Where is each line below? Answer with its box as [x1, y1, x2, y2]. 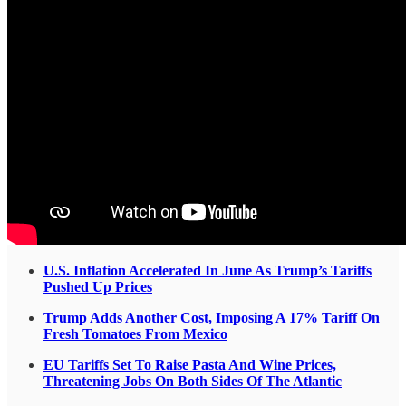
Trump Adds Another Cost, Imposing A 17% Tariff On [43, 310, 380, 326]
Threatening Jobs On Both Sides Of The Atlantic [43, 373, 342, 390]
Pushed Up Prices [43, 279, 152, 295]
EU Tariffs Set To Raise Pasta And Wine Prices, [43, 357, 336, 373]
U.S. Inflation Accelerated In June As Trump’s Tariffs [43, 263, 372, 279]
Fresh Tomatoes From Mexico [43, 326, 227, 343]
